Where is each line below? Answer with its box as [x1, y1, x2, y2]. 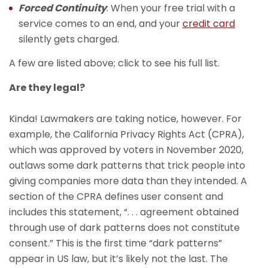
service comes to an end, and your [19, 17, 182, 31]
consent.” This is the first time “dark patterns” [9, 236, 222, 250]
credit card [182, 17, 235, 31]
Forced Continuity [19, 1, 106, 15]
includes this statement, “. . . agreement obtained [9, 205, 239, 219]
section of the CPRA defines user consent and [9, 190, 223, 203]
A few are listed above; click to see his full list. [9, 56, 220, 70]
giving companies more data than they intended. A [9, 174, 247, 188]
